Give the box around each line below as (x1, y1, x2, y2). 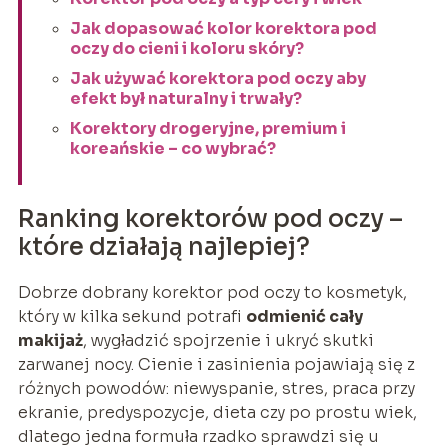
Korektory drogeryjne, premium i (69, 117, 346, 139)
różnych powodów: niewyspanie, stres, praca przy (17, 377, 415, 399)
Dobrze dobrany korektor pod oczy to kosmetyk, (17, 281, 407, 303)
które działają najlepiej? (17, 231, 310, 262)
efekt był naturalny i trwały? (69, 87, 302, 109)
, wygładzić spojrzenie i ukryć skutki (82, 329, 374, 351)
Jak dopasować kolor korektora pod (69, 17, 377, 39)
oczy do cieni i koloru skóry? (69, 37, 304, 59)
